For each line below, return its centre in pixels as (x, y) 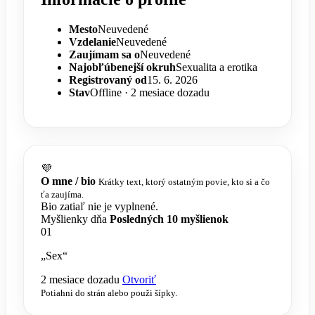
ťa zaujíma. (62, 194)
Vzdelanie (92, 41)
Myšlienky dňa (74, 219)
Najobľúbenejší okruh (122, 67)
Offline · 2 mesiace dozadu (150, 92)
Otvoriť (139, 279)
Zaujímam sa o (104, 54)
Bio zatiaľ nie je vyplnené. (99, 206)
